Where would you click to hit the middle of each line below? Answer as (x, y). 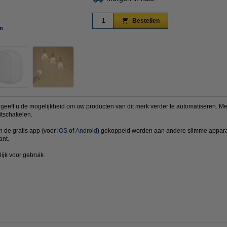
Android (86, 131)
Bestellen (146, 21)
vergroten (172, 28)
